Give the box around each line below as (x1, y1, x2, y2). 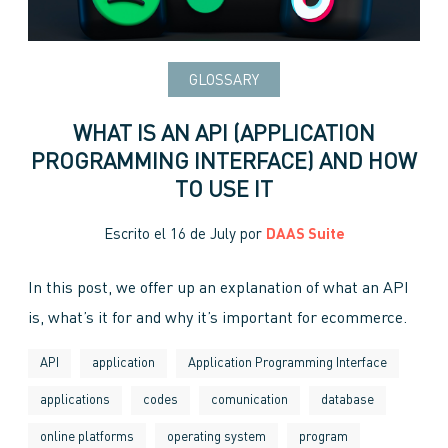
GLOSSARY (189, 73, 259, 89)
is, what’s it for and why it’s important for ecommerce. (28, 310, 407, 327)
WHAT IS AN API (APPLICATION (73, 123, 375, 146)
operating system (167, 430, 266, 444)
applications (40, 393, 110, 407)
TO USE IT (175, 179, 273, 202)
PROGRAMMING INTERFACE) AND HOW (31, 151, 417, 174)
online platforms (40, 430, 134, 444)
